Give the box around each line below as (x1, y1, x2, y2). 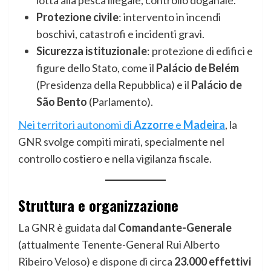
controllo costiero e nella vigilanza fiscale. (18, 152, 212, 166)
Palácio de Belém (156, 61, 239, 75)
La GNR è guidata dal (18, 221, 118, 235)
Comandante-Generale (118, 221, 232, 235)
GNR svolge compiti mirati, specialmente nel (18, 135, 224, 149)
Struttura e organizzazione (18, 194, 178, 217)
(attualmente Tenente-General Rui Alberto (18, 238, 220, 252)
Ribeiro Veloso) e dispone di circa (18, 255, 174, 269)
